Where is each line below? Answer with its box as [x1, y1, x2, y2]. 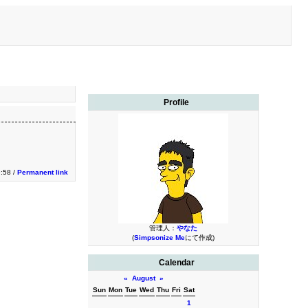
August [132, 274, 155, 282]
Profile [164, 98, 190, 107]
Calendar [158, 258, 195, 267]
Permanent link [17, 168, 68, 176]
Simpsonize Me [133, 234, 185, 241]
